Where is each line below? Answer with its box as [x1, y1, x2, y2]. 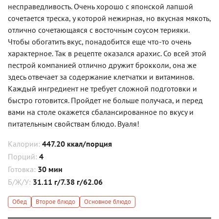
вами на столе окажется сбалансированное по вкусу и [8, 107, 194, 117]
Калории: [8, 138, 42, 149]
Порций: [8, 151, 39, 161]
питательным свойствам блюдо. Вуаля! [8, 118, 139, 129]
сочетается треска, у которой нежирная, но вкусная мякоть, [8, 13, 211, 23]
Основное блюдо [84, 197, 131, 206]
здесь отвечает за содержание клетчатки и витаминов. [8, 71, 194, 82]
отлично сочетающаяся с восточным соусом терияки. [8, 24, 189, 35]
